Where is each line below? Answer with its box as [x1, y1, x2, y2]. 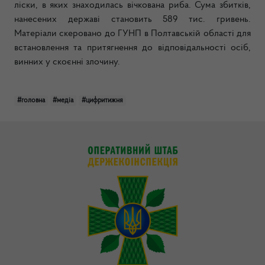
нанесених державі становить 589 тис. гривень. [14, 15, 251, 24]
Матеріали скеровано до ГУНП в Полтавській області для [14, 29, 251, 38]
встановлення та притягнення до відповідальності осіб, [14, 43, 251, 53]
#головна [17, 97, 45, 104]
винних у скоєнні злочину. [14, 57, 120, 67]
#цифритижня [81, 97, 123, 104]
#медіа [53, 97, 74, 104]
